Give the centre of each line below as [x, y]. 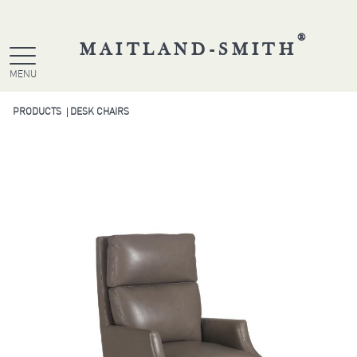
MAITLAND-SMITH [188, 51]
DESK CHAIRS [100, 112]
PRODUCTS [37, 112]
